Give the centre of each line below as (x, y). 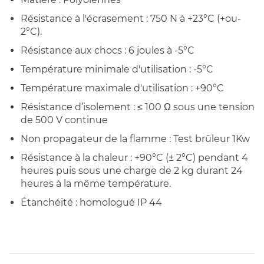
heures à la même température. (96, 183)
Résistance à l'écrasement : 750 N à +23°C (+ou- (131, 18)
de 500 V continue (64, 120)
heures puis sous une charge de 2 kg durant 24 (132, 170)
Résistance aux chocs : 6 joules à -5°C (108, 50)
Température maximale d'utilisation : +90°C (122, 88)
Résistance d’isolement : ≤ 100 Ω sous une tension (138, 107)
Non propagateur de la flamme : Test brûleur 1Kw (135, 138)
